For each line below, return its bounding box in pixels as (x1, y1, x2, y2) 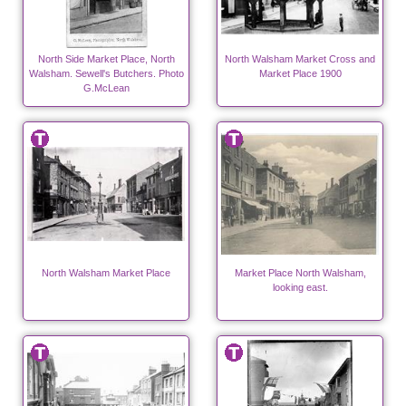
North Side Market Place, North (37, 53, 175, 65)
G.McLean (82, 82, 130, 94)
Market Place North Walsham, (234, 267, 366, 279)
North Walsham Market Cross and (225, 53, 375, 65)
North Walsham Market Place (42, 267, 170, 279)
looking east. (272, 282, 328, 294)
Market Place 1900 (258, 68, 342, 80)
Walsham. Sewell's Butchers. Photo (28, 68, 184, 80)
